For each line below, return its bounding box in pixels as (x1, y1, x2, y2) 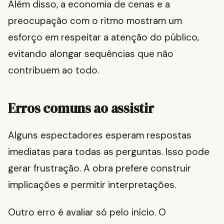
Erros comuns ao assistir (8, 99, 154, 118)
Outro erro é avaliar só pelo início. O (8, 206, 166, 219)
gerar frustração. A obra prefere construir (8, 162, 191, 175)
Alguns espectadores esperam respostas (8, 129, 191, 142)
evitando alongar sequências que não (8, 47, 173, 60)
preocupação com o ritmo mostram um (8, 14, 182, 27)
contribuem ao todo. (8, 64, 99, 77)
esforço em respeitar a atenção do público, (8, 31, 199, 44)
